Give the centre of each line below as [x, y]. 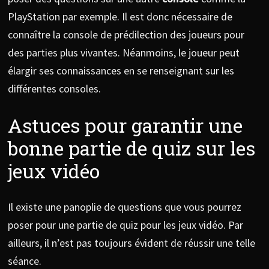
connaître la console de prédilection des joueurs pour [126, 34]
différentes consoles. [54, 88]
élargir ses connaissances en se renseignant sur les [121, 70]
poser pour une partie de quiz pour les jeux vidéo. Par [125, 225]
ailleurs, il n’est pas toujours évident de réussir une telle [131, 243]
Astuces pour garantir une [125, 125]
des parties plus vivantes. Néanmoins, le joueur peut [123, 52]
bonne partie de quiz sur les [131, 148]
